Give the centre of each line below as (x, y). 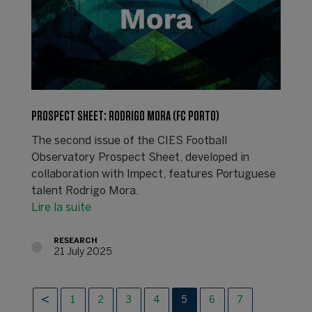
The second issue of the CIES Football (129, 141)
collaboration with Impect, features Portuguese (153, 174)
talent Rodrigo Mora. (85, 191)
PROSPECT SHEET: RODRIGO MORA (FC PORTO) (125, 116)
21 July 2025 (83, 252)
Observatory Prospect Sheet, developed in (140, 157)
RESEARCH (75, 241)
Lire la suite (61, 208)
